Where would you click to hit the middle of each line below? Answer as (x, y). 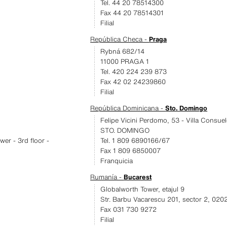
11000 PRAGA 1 (125, 62)
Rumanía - (107, 177)
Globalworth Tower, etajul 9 (143, 189)
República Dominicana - (128, 108)
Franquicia (117, 161)
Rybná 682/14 (123, 51)
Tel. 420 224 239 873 (134, 72)
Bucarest (138, 177)
